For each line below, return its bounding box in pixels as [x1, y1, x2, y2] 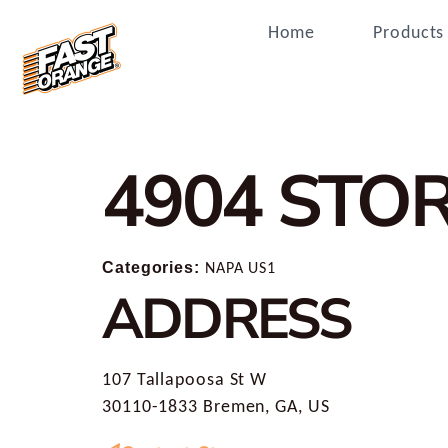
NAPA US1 [204, 258, 277, 277]
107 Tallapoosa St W [102, 368, 268, 390]
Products [373, 21, 445, 43]
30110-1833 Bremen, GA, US [102, 395, 330, 417]
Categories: [102, 258, 205, 276]
